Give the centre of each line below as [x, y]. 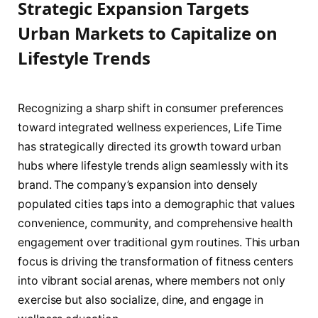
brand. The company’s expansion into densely [138, 185]
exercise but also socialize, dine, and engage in [141, 300]
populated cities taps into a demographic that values [156, 204]
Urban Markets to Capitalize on [148, 33]
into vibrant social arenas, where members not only [152, 281]
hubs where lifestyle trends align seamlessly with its [153, 166]
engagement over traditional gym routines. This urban [159, 243]
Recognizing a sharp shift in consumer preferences [151, 109]
